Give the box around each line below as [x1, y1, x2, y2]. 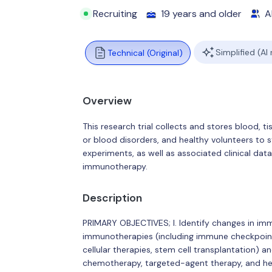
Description [82, 191, 142, 205]
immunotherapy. [82, 160, 148, 172]
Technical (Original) [107, 47, 183, 58]
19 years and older [161, 7, 242, 20]
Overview [82, 94, 132, 107]
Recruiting [93, 7, 138, 20]
